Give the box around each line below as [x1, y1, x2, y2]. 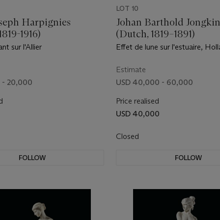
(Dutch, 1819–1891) [116, 28, 195, 40]
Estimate [116, 65, 146, 74]
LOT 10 [116, 4, 138, 13]
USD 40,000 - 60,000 [116, 78, 193, 87]
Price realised [116, 96, 159, 106]
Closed [116, 132, 141, 141]
